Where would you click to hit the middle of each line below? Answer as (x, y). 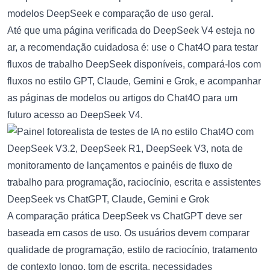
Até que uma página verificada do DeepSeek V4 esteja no (131, 30)
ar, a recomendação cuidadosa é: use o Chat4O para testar (133, 47)
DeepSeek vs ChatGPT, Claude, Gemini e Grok (108, 199)
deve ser (223, 216)
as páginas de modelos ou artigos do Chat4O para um (122, 98)
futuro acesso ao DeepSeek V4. (75, 115)
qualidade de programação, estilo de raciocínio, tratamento (132, 250)
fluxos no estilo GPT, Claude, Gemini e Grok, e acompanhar (134, 81)
